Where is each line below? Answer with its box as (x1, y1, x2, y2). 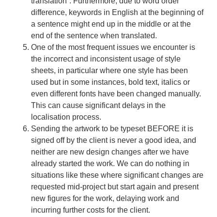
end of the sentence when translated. (31, 31, 157, 40)
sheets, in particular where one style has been (31, 66, 188, 75)
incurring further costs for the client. (31, 206, 150, 215)
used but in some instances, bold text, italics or (31, 78, 190, 87)
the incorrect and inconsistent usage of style (31, 55, 181, 63)
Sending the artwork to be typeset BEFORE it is (31, 124, 193, 133)
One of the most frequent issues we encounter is (31, 43, 195, 52)
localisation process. (31, 113, 101, 122)
